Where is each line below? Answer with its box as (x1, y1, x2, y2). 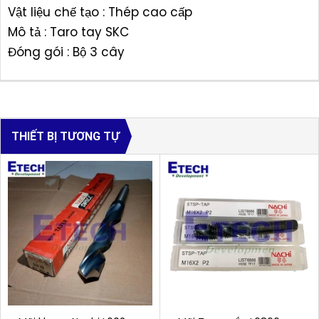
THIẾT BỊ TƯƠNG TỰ (11, 130, 120, 144)
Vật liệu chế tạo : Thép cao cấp (8, 4, 192, 21)
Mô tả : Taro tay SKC (8, 23, 129, 41)
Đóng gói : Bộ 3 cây (8, 43, 125, 61)
